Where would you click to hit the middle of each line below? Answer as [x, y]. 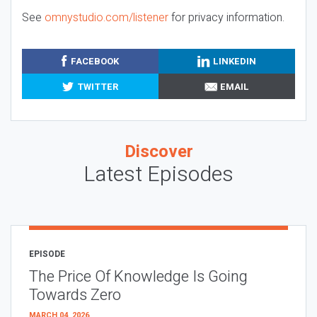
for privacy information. [226, 17]
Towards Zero [75, 295]
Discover [158, 152]
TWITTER [97, 86]
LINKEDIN [235, 61]
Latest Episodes [158, 175]
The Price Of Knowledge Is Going [138, 277]
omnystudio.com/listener [106, 17]
